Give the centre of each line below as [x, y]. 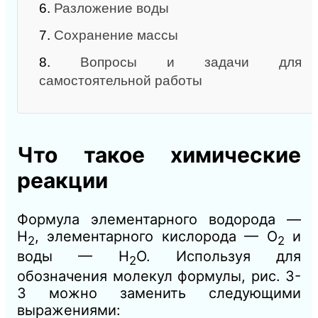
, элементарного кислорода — [151, 237]
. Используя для [223, 257]
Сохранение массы [116, 35]
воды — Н [73, 257]
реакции [62, 181]
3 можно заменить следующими [159, 294]
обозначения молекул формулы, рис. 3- [159, 276]
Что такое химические [159, 155]
